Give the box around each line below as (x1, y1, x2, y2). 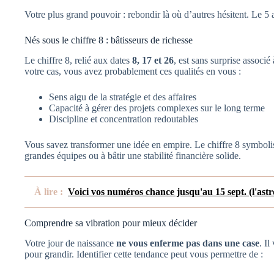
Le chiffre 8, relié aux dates (24, 54, 132, 65)
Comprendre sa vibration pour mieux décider (24, 217, 197, 228)
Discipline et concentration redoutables (49, 113, 198, 124)
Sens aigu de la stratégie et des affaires (49, 91, 196, 102)
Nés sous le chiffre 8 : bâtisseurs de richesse (24, 35, 193, 46)
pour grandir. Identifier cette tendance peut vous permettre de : (24, 248, 263, 259)
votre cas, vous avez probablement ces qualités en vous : (24, 65, 241, 76)
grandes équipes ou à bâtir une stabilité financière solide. (24, 150, 241, 161)
